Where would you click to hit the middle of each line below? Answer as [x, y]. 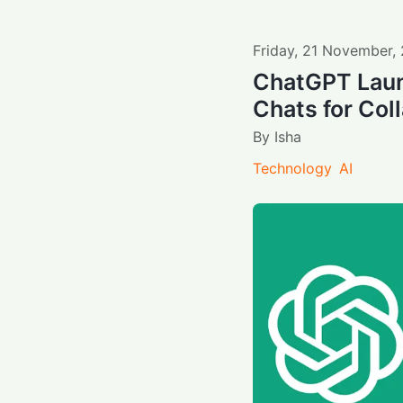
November [357, 50]
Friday [273, 50]
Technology [292, 168]
